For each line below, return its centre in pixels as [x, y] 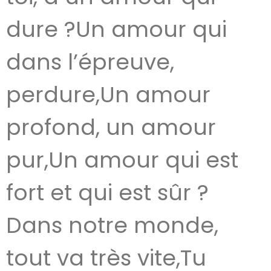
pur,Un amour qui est [122, 160]
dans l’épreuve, [90, 62]
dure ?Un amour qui [116, 29]
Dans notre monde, [112, 225]
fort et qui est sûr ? [107, 193]
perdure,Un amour [108, 95]
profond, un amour [111, 127]
